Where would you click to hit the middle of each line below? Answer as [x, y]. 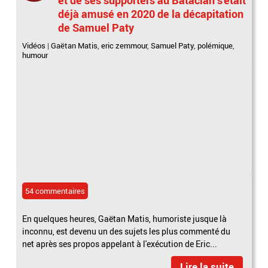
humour [35, 55]
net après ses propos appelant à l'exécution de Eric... [120, 243]
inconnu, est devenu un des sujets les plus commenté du [127, 231]
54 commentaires [55, 191]
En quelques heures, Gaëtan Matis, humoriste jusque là [125, 218]
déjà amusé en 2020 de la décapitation [151, 13]
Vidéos [34, 45]
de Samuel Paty [96, 27]
